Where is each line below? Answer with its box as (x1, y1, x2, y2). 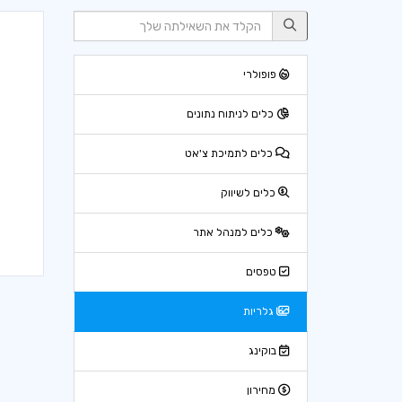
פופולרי (243, 68, 279, 81)
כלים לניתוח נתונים (187, 108, 276, 120)
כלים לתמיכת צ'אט (185, 147, 275, 160)
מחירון (247, 384, 278, 397)
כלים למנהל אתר (193, 226, 275, 239)
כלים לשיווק (221, 187, 278, 199)
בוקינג (249, 345, 279, 357)
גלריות (243, 305, 276, 318)
